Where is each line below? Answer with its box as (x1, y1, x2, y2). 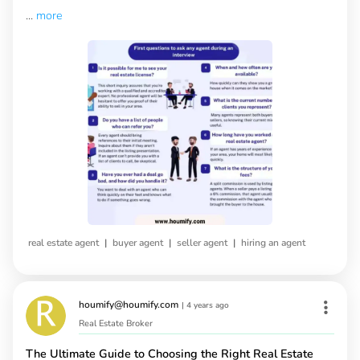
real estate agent (28, 236, 99, 250)
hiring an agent (241, 236, 305, 250)
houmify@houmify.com (79, 298, 178, 312)
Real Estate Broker (79, 317, 153, 330)
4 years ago (186, 300, 229, 312)
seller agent (177, 236, 227, 250)
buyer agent (112, 236, 163, 250)
